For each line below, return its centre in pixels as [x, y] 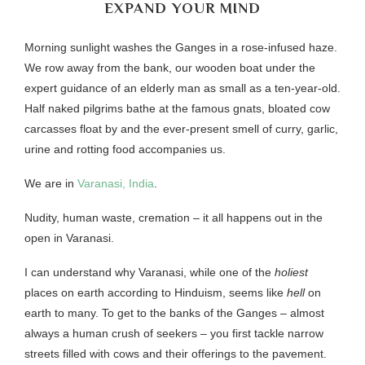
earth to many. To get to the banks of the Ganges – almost [174, 312]
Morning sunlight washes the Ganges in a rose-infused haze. [181, 47]
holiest [291, 272]
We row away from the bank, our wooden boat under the [170, 67]
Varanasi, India [116, 183]
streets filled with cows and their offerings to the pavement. [176, 353]
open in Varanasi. [69, 237]
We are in [51, 183]
